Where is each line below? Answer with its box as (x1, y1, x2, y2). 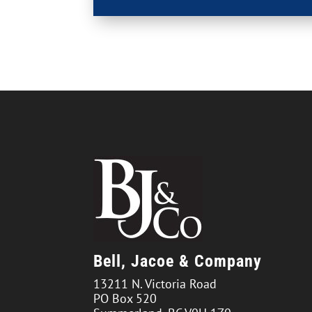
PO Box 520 (93, 290, 157, 307)
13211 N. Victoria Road (93, 276, 217, 292)
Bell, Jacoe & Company (93, 251, 263, 272)
